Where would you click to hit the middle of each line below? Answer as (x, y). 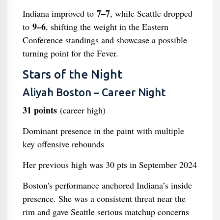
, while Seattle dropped (151, 13)
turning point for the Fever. (70, 53)
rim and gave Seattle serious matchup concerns (106, 212)
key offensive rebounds (63, 144)
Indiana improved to (59, 13)
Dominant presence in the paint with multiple (103, 131)
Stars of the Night (72, 74)
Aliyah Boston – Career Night (94, 92)
